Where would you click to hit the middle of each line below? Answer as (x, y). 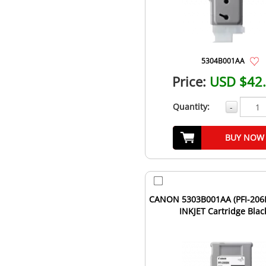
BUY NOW (244, 138)
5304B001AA (223, 61)
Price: (189, 82)
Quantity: (191, 107)
